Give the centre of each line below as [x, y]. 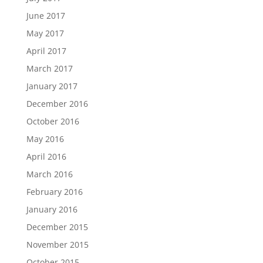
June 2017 [45, 16]
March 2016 [49, 174]
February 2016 [54, 192]
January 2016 [52, 209]
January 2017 [52, 86]
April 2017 [46, 51]
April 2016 [46, 156]
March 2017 [49, 68]
